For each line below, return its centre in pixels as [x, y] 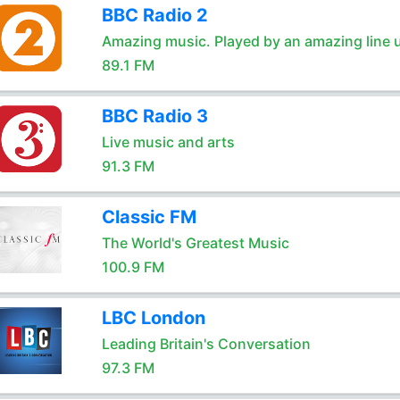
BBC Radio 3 [154, 116]
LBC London [153, 318]
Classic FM [149, 217]
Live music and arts [168, 142]
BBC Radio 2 [154, 15]
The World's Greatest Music [195, 243]
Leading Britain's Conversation [206, 344]
